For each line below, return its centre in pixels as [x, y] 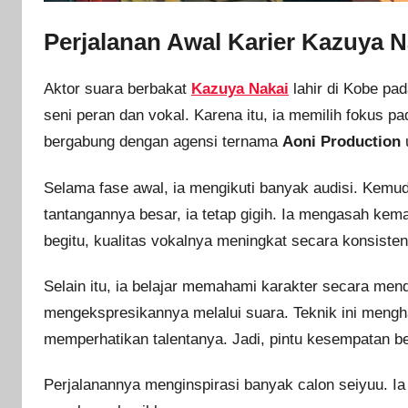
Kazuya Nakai [240, 89]
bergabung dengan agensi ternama [163, 142]
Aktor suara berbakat [117, 89]
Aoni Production [342, 142]
